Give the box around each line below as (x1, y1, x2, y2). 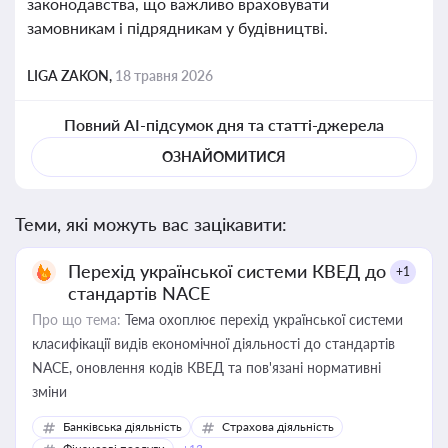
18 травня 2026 (115, 67, 213, 84)
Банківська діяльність (63, 419, 182, 434)
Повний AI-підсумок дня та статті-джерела (63, 115, 385, 134)
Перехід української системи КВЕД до (68, 260, 386, 282)
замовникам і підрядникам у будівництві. (27, 18, 328, 37)
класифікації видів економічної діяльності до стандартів (32, 335, 395, 352)
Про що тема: (32, 311, 121, 328)
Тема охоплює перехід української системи (121, 311, 403, 328)
